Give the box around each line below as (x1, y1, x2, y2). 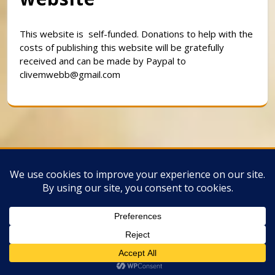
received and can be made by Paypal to (20, 54, 186, 67)
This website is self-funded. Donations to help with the (20, 27, 253, 40)
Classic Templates (91, 171, 184, 185)
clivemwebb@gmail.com (20, 68, 120, 80)
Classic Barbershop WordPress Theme (30, 156, 232, 170)
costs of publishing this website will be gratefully (20, 41, 224, 53)
